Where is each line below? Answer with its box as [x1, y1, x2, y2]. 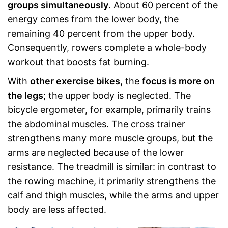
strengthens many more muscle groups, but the [8, 133, 213, 144]
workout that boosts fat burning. [8, 56, 149, 67]
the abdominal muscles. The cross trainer [8, 119, 185, 129]
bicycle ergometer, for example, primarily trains [8, 104, 211, 115]
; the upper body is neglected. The [43, 90, 191, 101]
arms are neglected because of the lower [8, 147, 184, 158]
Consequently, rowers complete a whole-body [8, 42, 207, 53]
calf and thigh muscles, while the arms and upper [8, 190, 219, 201]
